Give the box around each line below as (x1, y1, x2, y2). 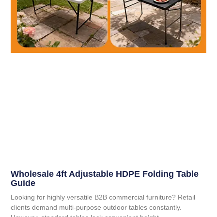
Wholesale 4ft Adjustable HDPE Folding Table (11, 169, 199, 179)
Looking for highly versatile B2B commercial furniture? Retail (11, 193, 196, 201)
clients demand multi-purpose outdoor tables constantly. (11, 203, 182, 212)
